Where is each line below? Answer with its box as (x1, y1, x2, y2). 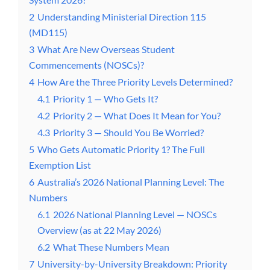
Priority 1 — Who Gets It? (53, 93, 158, 105)
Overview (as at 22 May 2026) (37, 224, 162, 236)
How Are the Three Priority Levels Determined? (37, 76, 233, 88)
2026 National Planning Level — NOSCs (53, 209, 217, 221)
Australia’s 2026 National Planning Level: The (37, 176, 224, 188)
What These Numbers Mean (53, 241, 169, 253)
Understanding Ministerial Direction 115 (37, 11, 206, 23)
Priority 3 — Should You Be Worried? (53, 127, 204, 139)
